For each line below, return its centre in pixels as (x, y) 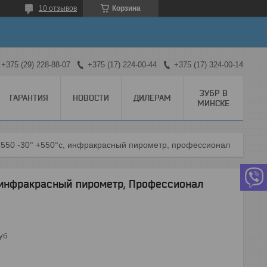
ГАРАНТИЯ (29, 97)
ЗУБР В (213, 93)
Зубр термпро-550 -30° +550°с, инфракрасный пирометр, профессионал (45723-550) (236, 145)
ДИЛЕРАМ (152, 97)
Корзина (126, 8)
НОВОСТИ (91, 97)
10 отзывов (58, 8)
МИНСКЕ (213, 103)
